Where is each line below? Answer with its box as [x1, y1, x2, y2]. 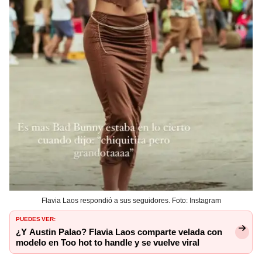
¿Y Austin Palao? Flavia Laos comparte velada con [16, 227, 222, 238]
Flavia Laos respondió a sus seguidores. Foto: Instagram [41, 196, 221, 205]
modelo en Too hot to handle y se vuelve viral [16, 237, 199, 249]
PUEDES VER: [16, 213, 56, 223]
